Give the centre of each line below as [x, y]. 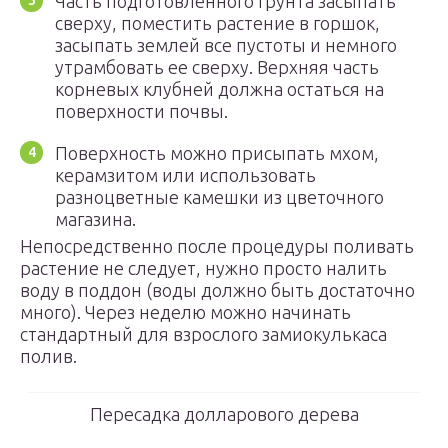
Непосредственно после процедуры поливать [217, 246]
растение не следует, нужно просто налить [203, 268]
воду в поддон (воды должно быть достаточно [217, 290]
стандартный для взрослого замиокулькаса [203, 334]
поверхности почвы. [141, 111]
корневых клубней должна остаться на [219, 89]
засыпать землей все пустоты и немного [226, 45]
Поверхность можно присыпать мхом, [217, 153]
